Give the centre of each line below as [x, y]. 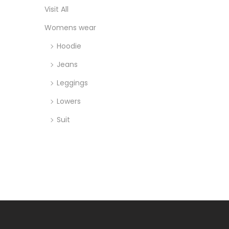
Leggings [72, 83]
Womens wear [70, 27]
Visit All [56, 9]
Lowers [69, 101]
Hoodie [69, 46]
